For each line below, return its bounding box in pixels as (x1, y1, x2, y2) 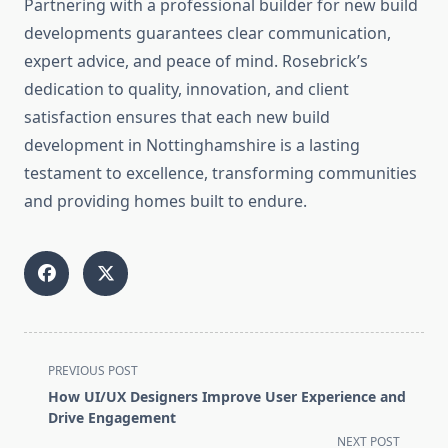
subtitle (23, 405, 80, 428)
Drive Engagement (48, 408, 176, 428)
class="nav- (23, 381, 108, 404)
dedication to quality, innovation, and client (24, 78, 349, 101)
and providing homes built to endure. (24, 190, 307, 213)
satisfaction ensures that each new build (24, 106, 330, 129)
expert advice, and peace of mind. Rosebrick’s (24, 50, 368, 73)
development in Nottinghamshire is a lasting (24, 134, 360, 157)
